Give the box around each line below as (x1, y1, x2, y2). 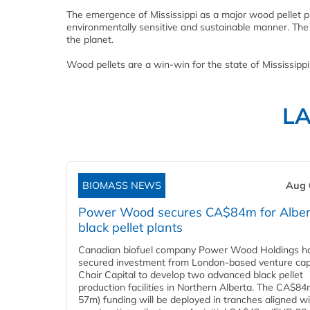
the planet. (66, 33, 113, 46)
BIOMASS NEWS (82, 179, 161, 192)
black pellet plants (78, 219, 183, 236)
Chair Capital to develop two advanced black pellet (78, 268, 303, 282)
